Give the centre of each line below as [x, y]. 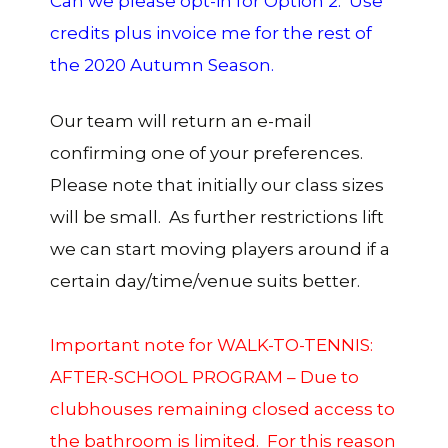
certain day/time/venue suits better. [205, 280]
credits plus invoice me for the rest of [211, 32]
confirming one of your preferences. [206, 152]
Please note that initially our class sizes [217, 184]
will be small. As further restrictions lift [217, 216]
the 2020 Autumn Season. [162, 64]
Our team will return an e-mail [181, 120]
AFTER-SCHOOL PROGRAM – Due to [204, 376]
